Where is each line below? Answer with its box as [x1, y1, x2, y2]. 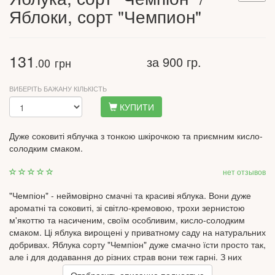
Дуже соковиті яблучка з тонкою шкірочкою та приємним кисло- [9, 130, 263, 142]
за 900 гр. [147, 53, 201, 71]
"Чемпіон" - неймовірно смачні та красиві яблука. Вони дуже [9, 189, 251, 201]
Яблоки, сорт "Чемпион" [9, 4, 201, 28]
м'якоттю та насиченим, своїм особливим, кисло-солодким [9, 214, 245, 226]
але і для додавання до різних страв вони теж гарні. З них [9, 250, 242, 263]
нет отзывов [223, 166, 266, 177]
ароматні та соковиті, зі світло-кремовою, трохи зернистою [9, 201, 245, 214]
